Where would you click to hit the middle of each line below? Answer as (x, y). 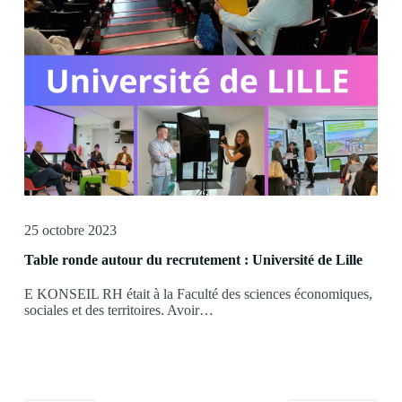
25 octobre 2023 (70, 231)
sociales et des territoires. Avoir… (118, 310)
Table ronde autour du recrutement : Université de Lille (193, 260)
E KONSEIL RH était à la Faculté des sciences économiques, (198, 294)
